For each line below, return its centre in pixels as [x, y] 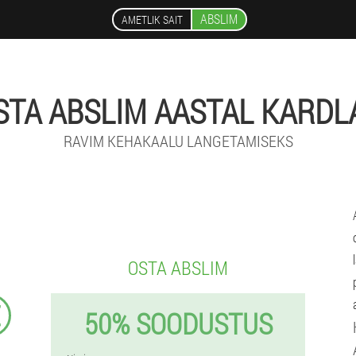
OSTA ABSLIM [178, 268]
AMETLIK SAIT [152, 19]
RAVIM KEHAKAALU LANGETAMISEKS [178, 141]
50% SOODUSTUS [178, 323]
